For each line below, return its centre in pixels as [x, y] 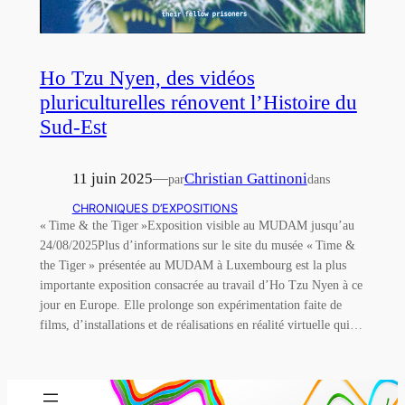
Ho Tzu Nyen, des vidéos [147, 78]
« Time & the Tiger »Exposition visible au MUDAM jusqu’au [197, 226]
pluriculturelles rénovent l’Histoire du [198, 103]
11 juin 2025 [112, 179]
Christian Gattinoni [245, 179]
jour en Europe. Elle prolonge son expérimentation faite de [190, 305]
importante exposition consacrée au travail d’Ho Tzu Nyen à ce [201, 285]
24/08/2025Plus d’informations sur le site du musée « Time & [197, 245]
